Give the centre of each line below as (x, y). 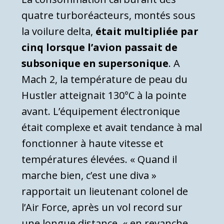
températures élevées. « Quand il (99, 159)
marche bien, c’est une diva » (89, 175)
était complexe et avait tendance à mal (112, 127)
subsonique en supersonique (95, 63)
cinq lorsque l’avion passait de (99, 47)
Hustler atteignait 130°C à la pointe (104, 95)
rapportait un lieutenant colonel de (105, 191)
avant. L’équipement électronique (101, 111)
